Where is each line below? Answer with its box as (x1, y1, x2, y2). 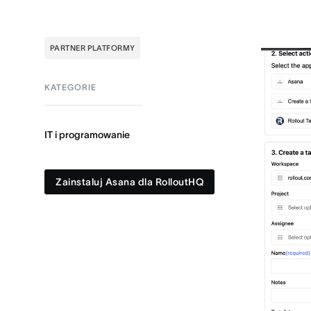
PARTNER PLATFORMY (50, 44, 135, 52)
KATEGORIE (44, 83, 96, 92)
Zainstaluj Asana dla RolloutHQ (56, 176, 203, 187)
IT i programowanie (44, 129, 130, 140)
